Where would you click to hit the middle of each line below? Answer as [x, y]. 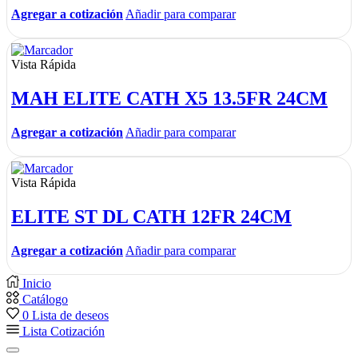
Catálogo [45, 299]
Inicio [37, 283]
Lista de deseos [70, 315]
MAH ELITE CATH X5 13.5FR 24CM [169, 99]
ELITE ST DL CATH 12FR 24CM [151, 217]
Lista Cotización [64, 331]
